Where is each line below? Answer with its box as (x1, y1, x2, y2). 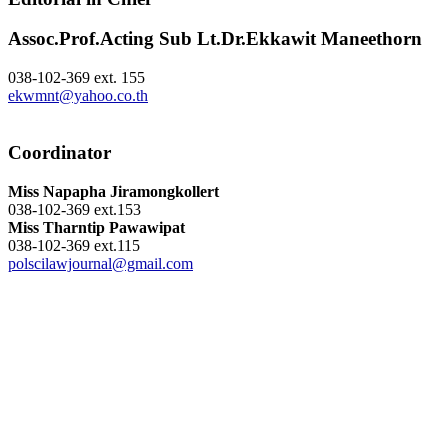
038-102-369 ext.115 (8, 236, 140, 254)
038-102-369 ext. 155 (8, 69, 145, 87)
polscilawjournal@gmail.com (8, 254, 193, 272)
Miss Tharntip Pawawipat (8, 218, 185, 236)
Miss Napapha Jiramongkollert (8, 182, 219, 200)
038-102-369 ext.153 (8, 200, 141, 218)
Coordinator (8, 141, 111, 163)
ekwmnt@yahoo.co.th (8, 87, 148, 105)
